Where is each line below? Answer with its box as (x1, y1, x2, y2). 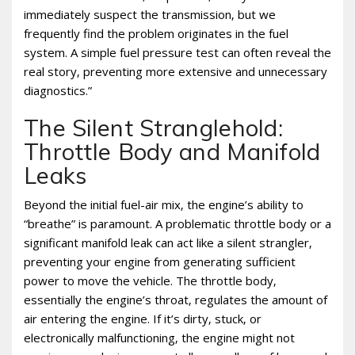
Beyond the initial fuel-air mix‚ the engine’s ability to (24, 197, 303, 213)
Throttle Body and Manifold (24, 137, 321, 166)
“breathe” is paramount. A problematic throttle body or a (24, 216, 331, 232)
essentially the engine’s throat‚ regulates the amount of (24, 292, 327, 308)
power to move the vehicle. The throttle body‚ (24, 273, 277, 289)
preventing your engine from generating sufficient (24, 254, 296, 270)
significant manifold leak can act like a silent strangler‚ (24, 235, 312, 251)
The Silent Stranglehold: (24, 113, 283, 143)
